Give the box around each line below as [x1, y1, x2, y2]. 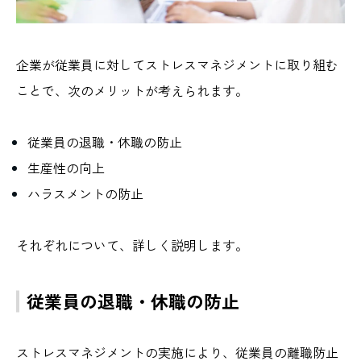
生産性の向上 [27, 158, 105, 178]
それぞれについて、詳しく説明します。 [16, 235, 248, 255]
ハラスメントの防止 [27, 184, 143, 204]
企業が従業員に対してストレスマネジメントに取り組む [16, 55, 338, 75]
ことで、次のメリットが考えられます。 [16, 81, 248, 101]
